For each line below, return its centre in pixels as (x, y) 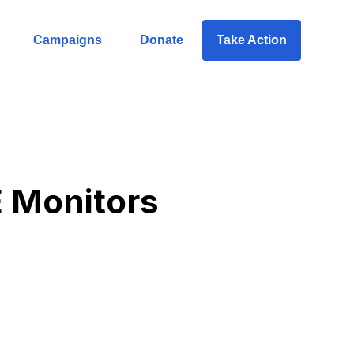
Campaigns (67, 40)
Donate (161, 40)
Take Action (251, 40)
